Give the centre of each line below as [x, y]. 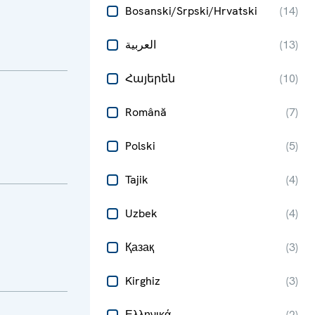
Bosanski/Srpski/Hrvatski [191, 11]
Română [146, 112]
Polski [140, 146]
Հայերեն [150, 78]
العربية [141, 45]
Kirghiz [143, 281]
